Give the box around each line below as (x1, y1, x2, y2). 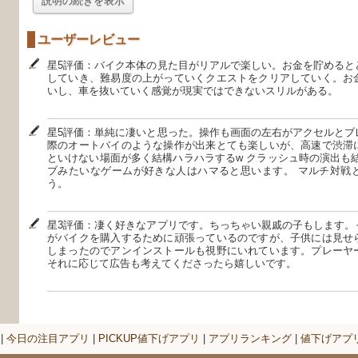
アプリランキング (208, 332, 292, 344)
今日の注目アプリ (6, 332, 89, 344)
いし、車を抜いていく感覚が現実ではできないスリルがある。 (47, 85, 338, 97)
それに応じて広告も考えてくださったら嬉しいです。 (47, 257, 296, 270)
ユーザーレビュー (38, 33, 140, 47)
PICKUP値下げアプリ (97, 332, 200, 344)
